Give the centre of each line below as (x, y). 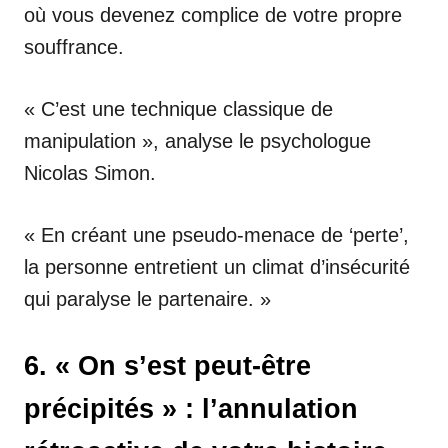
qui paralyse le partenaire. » (147, 298)
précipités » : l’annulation (191, 408)
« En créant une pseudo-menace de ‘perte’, (216, 234)
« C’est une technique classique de (178, 108)
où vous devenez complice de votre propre (213, 14)
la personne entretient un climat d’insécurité (217, 266)
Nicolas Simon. (90, 172)
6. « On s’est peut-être (167, 365)
